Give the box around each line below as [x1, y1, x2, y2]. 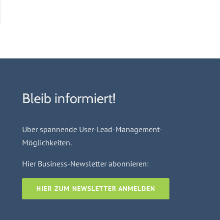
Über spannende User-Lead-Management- [22, 124, 162, 134]
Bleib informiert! [22, 89, 116, 107]
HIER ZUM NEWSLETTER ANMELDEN [36, 184, 155, 193]
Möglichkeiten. [22, 137, 72, 147]
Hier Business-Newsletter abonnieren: [22, 158, 149, 168]
